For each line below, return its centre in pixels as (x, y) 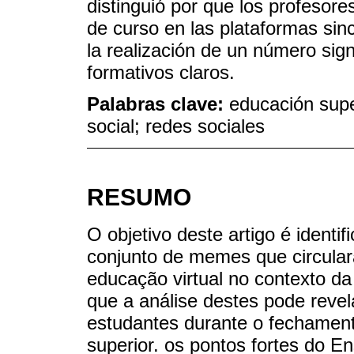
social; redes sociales (176, 126)
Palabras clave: (158, 104)
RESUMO (139, 198)
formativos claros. (161, 72)
